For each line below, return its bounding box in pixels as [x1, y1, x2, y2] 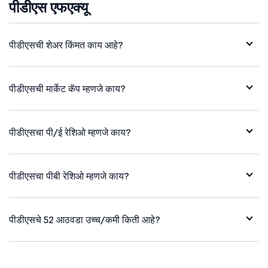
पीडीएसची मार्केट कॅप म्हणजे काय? [9, 83, 126, 95]
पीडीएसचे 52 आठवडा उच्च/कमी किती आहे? [9, 214, 160, 226]
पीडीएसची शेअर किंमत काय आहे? [9, 39, 123, 51]
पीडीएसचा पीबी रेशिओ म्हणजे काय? [9, 170, 129, 182]
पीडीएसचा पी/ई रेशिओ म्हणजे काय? [9, 126, 131, 138]
